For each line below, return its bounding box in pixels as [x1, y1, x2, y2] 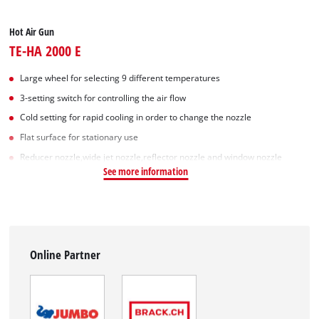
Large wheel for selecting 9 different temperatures [20, 72, 221, 83]
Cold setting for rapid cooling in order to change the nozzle [20, 112, 252, 123]
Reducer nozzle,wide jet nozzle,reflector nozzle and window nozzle [20, 151, 283, 162]
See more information [103, 164, 189, 178]
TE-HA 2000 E [9, 40, 82, 61]
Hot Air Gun [9, 24, 55, 38]
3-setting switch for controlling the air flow [20, 92, 187, 103]
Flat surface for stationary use [20, 132, 139, 143]
